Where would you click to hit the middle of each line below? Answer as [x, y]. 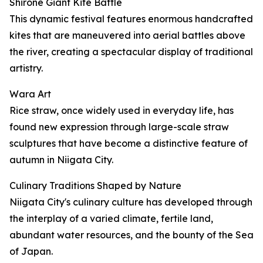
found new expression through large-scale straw [119, 127]
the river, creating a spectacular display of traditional [131, 52]
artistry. [26, 68]
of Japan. [31, 252]
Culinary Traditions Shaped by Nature [95, 186]
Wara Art [30, 94]
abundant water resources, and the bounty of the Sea [131, 235]
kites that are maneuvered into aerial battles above [127, 36]
